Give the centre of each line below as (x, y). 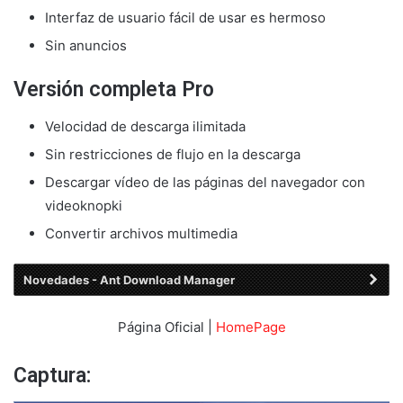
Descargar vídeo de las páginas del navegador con (205, 182)
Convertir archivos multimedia (141, 233)
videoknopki (84, 205)
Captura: (52, 376)
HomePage (251, 327)
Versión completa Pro (114, 90)
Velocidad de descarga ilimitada (145, 126)
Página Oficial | (166, 327)
